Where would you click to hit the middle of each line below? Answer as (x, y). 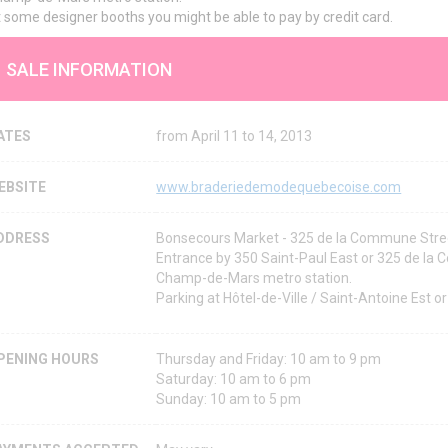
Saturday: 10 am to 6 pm (234, 379)
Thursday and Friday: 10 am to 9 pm (269, 359)
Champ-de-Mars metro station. (254, 278)
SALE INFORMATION (89, 69)
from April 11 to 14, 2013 (234, 136)
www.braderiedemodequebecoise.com (279, 187)
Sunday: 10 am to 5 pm (229, 399)
